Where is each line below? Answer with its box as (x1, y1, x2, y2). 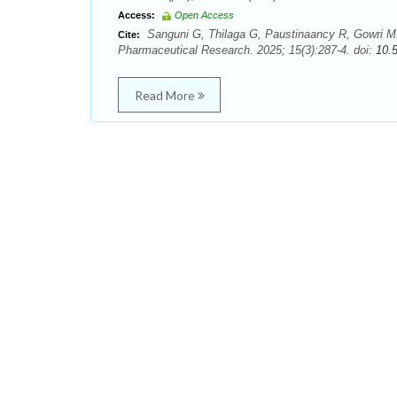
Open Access (175, 10, 234, 20)
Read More (134, 88, 198, 103)
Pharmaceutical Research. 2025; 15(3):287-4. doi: (118, 43, 376, 57)
